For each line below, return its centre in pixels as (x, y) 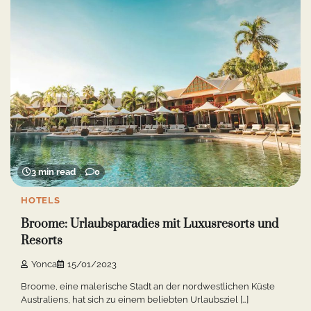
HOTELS (41, 200)
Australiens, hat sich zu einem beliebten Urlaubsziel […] (135, 300)
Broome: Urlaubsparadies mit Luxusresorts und (150, 225)
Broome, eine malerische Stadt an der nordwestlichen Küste (148, 287)
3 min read (53, 171)
